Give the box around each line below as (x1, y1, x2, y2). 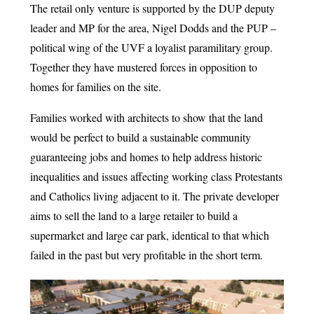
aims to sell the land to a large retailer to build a (29, 207, 238, 223)
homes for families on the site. (29, 78, 161, 94)
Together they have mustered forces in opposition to (29, 59, 257, 74)
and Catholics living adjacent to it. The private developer (29, 188, 279, 203)
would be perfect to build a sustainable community (29, 129, 251, 144)
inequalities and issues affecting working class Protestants (29, 168, 282, 184)
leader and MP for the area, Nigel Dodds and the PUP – (29, 20, 276, 35)
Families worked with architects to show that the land (29, 109, 263, 125)
